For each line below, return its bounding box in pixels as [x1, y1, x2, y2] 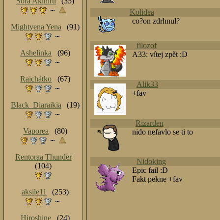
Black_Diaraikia [10, 101, 61, 110]
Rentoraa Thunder [15, 153, 72, 162]
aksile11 [21, 188, 47, 196]
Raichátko [20, 75, 52, 83]
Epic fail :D [132, 166, 168, 175]
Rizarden [135, 118, 164, 127]
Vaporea [23, 127, 49, 136]
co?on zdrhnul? [132, 17, 180, 26]
